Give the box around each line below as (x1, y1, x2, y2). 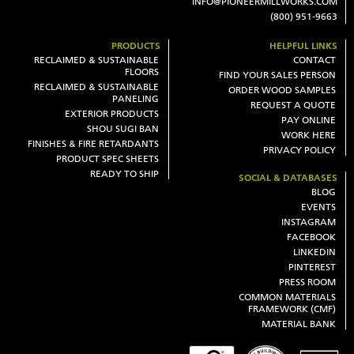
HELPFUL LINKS (269, 40, 337, 52)
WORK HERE (281, 129, 336, 141)
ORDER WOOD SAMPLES (228, 84, 336, 96)
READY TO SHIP (90, 168, 159, 180)
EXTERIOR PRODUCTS (65, 107, 159, 120)
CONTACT (293, 54, 336, 66)
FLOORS (125, 66, 159, 78)
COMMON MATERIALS (239, 291, 336, 303)
